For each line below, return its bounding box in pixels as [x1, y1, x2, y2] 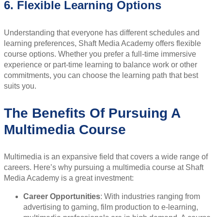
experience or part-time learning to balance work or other [4, 60, 197, 69]
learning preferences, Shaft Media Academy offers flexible [4, 39, 201, 47]
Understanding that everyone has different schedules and [4, 28, 200, 37]
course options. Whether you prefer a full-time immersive [4, 49, 196, 58]
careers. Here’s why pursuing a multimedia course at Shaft [4, 163, 203, 171]
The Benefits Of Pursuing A [4, 105, 180, 121]
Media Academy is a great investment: [4, 173, 134, 182]
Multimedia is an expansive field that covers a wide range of [4, 152, 208, 161]
